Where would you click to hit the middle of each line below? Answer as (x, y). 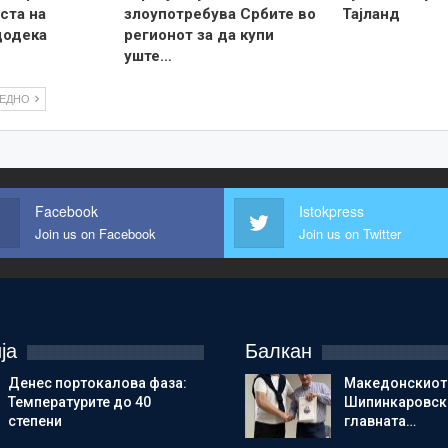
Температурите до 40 (79, 402)
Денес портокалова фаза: (97, 383)
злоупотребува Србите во (220, 13)
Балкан (278, 351)
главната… (379, 421)
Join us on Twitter (350, 234)
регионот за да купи (199, 34)
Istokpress (331, 211)
